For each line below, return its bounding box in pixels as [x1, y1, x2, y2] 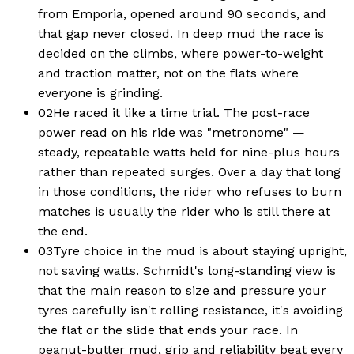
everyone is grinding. [38, 85, 163, 100]
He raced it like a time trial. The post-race [53, 104, 310, 120]
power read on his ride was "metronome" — [38, 124, 305, 140]
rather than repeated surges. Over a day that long [38, 164, 341, 179]
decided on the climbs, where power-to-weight [38, 45, 323, 61]
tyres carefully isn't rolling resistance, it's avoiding [38, 302, 343, 318]
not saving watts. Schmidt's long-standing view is [38, 262, 336, 278]
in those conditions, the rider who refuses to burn [38, 183, 341, 199]
